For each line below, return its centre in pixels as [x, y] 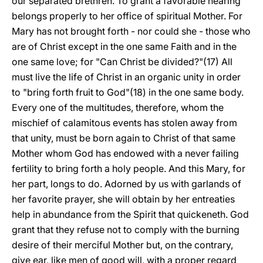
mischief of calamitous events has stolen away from [124, 123]
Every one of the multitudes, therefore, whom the [118, 107]
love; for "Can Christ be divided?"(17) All [144, 62]
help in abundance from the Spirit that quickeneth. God [130, 214]
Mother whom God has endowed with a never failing [125, 153]
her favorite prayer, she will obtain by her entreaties [123, 199]
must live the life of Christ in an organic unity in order [126, 77]
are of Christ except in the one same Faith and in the [124, 46]
